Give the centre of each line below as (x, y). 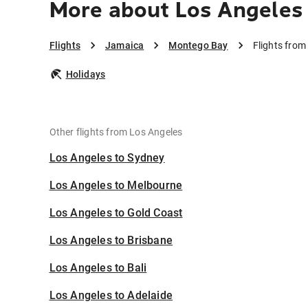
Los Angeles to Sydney (107, 158)
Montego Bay (198, 46)
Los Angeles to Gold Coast (116, 213)
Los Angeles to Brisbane (111, 241)
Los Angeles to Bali (98, 268)
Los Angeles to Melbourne (116, 186)
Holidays (86, 75)
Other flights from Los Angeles (116, 132)
